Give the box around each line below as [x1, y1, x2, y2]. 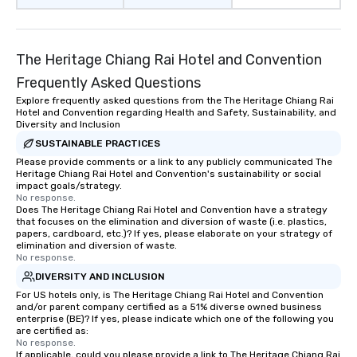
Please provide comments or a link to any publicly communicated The [16, 156, 332, 167]
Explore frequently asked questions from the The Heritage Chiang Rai [16, 95, 334, 106]
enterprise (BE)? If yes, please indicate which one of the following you [16, 313, 334, 324]
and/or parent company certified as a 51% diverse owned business [16, 301, 322, 312]
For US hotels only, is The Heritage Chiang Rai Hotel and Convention [16, 289, 324, 300]
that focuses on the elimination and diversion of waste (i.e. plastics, [16, 216, 327, 227]
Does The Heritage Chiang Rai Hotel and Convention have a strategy [16, 204, 328, 215]
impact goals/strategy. [16, 180, 122, 191]
